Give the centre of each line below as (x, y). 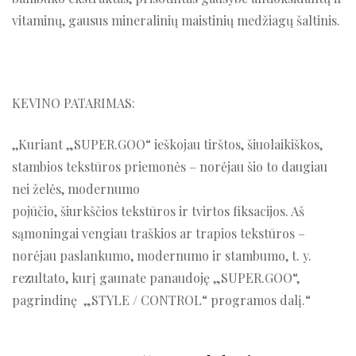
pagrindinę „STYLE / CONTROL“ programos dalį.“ (161, 300)
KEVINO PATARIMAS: (74, 103)
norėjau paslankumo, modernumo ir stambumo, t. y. (162, 256)
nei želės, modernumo (76, 189)
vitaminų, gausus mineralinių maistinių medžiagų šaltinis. (176, 21)
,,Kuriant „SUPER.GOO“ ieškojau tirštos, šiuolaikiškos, (167, 145)
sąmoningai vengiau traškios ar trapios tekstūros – (159, 234)
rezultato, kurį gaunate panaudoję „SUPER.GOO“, (156, 278)
